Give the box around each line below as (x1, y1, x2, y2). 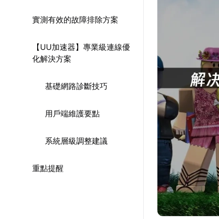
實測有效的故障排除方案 (32, 15, 118, 24)
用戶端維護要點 (45, 109, 100, 118)
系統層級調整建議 (45, 136, 108, 146)
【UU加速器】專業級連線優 (32, 42, 130, 52)
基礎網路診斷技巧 (45, 81, 108, 91)
